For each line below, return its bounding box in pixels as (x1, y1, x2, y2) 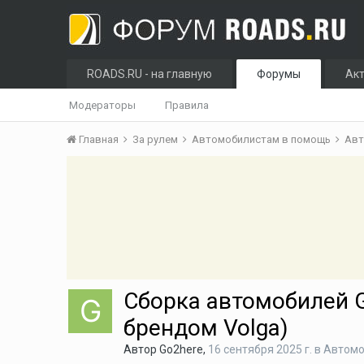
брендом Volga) (123, 314, 289, 341)
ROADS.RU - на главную (87, 67, 213, 80)
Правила (165, 99, 210, 111)
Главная (76, 133, 122, 145)
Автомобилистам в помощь (192, 133, 334, 145)
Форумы (257, 67, 301, 80)
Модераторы (69, 99, 136, 111)
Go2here (159, 343, 204, 356)
